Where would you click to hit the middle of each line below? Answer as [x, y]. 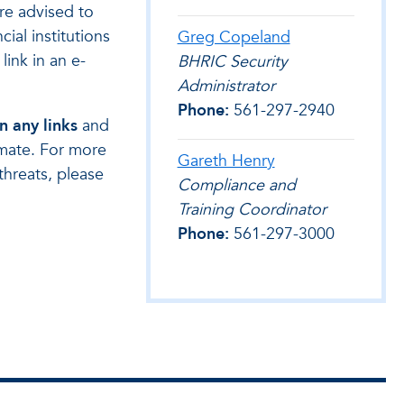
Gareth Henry [226, 161]
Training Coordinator [252, 210]
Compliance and [236, 185]
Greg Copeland [234, 37]
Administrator [226, 86]
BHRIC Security [232, 62]
